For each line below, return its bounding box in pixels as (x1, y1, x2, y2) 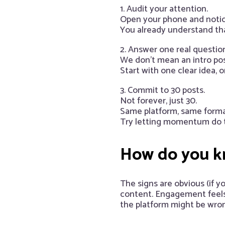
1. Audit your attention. (120, 2, 208, 17)
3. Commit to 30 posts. (120, 83, 205, 98)
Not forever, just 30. (120, 93, 197, 109)
